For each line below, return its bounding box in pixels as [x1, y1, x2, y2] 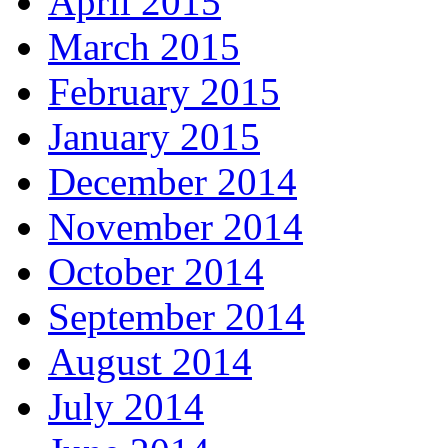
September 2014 [48, 295, 305, 339]
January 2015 [48, 115, 260, 159]
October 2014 [48, 250, 264, 294]
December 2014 [48, 160, 297, 204]
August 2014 [48, 340, 252, 384]
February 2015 [48, 70, 280, 114]
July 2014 [48, 385, 204, 429]
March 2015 [48, 25, 240, 69]
